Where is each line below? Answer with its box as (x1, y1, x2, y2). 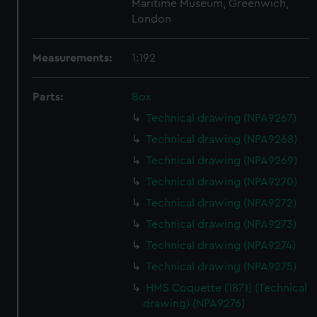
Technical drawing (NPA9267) (146, 113, 297, 124)
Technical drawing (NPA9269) (146, 155, 298, 166)
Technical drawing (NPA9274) (146, 240, 296, 251)
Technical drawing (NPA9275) (146, 261, 297, 272)
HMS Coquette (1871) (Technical (146, 282, 308, 294)
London (132, 13, 172, 25)
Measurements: (33, 52, 113, 64)
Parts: (33, 91, 64, 103)
